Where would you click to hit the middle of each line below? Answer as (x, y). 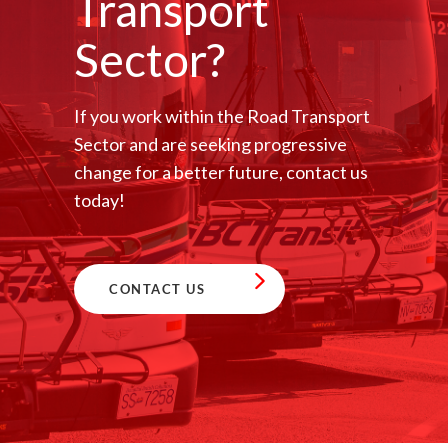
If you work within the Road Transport (222, 116)
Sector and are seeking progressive (210, 144)
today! (99, 200)
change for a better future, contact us (221, 172)
